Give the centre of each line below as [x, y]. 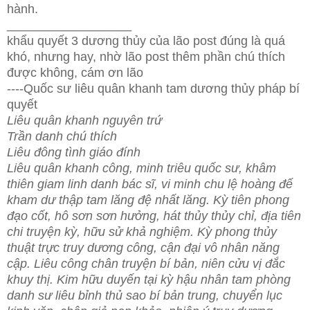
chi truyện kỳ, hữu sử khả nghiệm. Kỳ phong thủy [142, 231]
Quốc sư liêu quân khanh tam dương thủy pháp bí [162, 88]
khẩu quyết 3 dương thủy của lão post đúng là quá [146, 40]
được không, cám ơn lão [77, 72]
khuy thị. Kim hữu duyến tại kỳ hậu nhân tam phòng [149, 279]
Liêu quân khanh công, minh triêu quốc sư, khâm [142, 168]
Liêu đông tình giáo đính [74, 152]
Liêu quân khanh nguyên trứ [84, 120]
